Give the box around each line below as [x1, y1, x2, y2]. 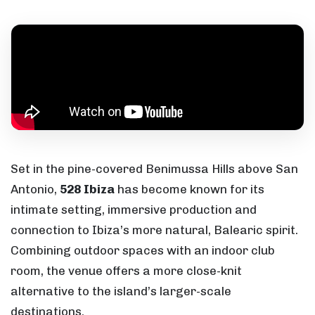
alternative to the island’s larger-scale [11, 283, 231, 298]
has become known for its [115, 181, 264, 196]
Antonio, [11, 181, 60, 196]
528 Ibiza [60, 181, 115, 196]
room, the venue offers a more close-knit [11, 263, 242, 278]
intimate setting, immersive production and [11, 202, 257, 217]
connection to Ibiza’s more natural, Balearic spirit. [11, 222, 298, 237]
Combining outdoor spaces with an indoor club [11, 243, 275, 257]
